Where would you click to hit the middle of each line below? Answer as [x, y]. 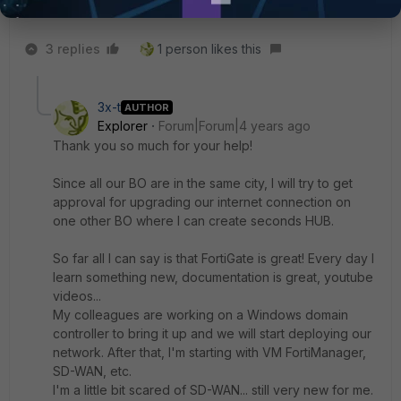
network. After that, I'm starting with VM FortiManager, [209, 352]
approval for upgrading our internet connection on [202, 202]
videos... [77, 296]
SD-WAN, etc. [92, 371]
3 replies [73, 49]
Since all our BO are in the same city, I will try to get [203, 183]
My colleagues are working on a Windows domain [200, 315]
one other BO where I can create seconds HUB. [193, 221]
